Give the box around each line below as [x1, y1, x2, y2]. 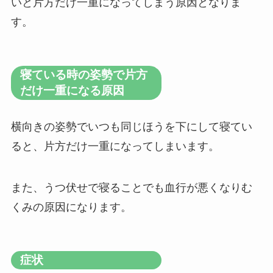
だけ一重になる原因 [19, 84, 124, 97]
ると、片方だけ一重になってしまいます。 [10, 140, 219, 153]
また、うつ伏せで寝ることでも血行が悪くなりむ [10, 182, 252, 194]
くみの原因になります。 [10, 201, 132, 214]
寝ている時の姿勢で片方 [19, 68, 147, 81]
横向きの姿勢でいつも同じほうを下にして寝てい [10, 121, 252, 133]
